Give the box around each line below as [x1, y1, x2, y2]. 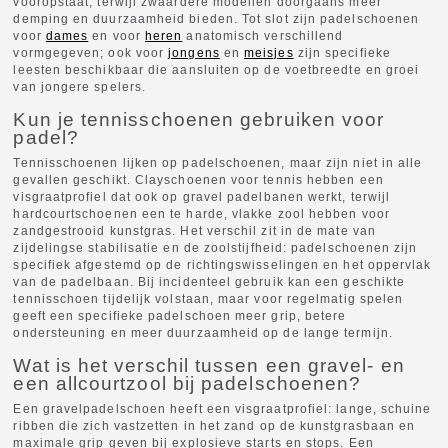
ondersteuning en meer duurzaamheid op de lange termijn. [13, 326, 393, 341]
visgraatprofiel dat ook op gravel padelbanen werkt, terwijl [13, 190, 391, 205]
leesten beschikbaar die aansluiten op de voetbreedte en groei [13, 63, 420, 78]
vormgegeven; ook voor [13, 46, 169, 61]
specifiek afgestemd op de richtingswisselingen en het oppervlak [13, 258, 432, 273]
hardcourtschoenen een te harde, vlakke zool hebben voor [13, 207, 390, 222]
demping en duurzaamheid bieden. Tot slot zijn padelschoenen [13, 12, 420, 27]
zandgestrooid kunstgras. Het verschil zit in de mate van [13, 224, 376, 239]
